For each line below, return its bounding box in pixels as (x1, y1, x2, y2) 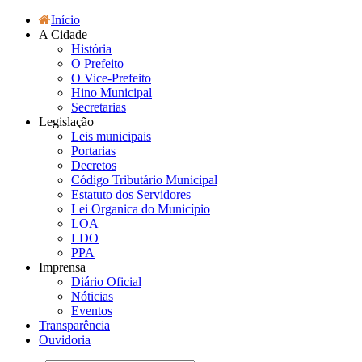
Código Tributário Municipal (71, 173, 217, 187)
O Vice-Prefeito (71, 71, 151, 85)
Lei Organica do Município (71, 202, 210, 216)
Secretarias (71, 100, 126, 114)
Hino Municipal (71, 86, 152, 99)
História (71, 42, 112, 56)
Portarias (71, 144, 116, 158)
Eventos (71, 304, 112, 318)
